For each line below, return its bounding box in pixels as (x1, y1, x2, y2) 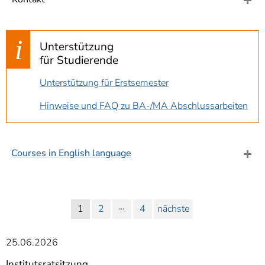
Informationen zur (89, 11, 162, 24)
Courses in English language (11, 147, 131, 160)
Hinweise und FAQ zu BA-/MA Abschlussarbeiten (40, 99, 248, 112)
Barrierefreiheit (89, 24, 150, 37)
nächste (157, 202, 189, 215)
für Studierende (40, 53, 118, 68)
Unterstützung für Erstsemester (40, 76, 169, 89)
